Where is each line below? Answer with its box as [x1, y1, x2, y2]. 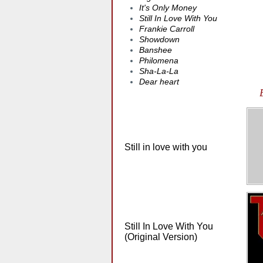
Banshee [139, 45, 172, 55]
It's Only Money [139, 3, 197, 12]
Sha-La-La [139, 66, 178, 76]
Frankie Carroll [139, 24, 194, 33]
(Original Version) [124, 232, 197, 242]
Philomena [139, 56, 178, 65]
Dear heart [139, 77, 179, 86]
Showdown [139, 35, 180, 44]
